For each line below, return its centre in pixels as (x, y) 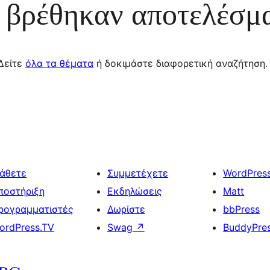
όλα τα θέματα (59, 63)
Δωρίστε (126, 209)
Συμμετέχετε (137, 173)
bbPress (242, 209)
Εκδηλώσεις (134, 191)
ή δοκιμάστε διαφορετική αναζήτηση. (181, 63)
